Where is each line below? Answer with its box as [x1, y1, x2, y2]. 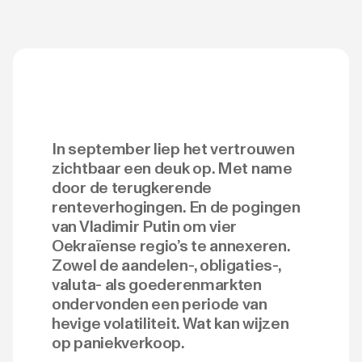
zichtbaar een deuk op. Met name [52, 158, 293, 178]
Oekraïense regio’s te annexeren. [52, 236, 290, 255]
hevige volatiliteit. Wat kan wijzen [52, 314, 289, 333]
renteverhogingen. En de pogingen [52, 197, 301, 217]
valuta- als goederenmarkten [52, 275, 262, 294]
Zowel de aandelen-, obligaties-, [52, 255, 281, 275]
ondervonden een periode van [52, 294, 267, 314]
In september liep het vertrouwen [52, 139, 295, 158]
